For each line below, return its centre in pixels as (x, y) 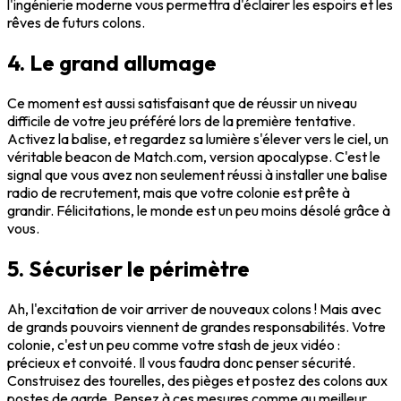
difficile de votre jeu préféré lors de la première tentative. (181, 120)
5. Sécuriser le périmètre (128, 268)
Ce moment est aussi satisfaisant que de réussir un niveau (182, 102)
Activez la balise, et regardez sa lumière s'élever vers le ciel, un (198, 138)
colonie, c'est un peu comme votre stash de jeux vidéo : (174, 344)
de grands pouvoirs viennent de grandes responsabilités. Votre (196, 326)
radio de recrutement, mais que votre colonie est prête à (179, 192)
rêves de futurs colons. (76, 23)
